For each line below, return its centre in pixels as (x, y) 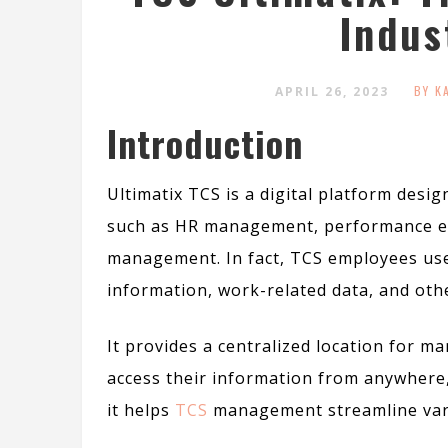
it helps (141, 410)
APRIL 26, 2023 (331, 92)
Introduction (205, 143)
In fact (253, 258)
